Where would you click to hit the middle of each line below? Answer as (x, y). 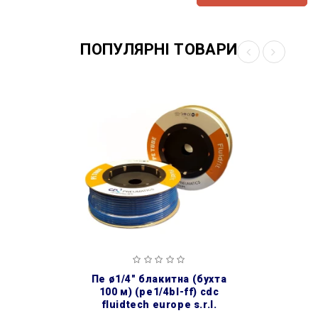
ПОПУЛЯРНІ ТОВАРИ (159, 49)
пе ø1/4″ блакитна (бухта (95, 279)
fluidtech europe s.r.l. (159, 304)
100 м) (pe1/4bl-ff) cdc (159, 291)
